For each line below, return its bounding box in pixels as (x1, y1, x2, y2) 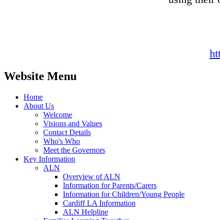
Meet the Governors (43, 145, 105, 154)
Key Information (24, 154, 75, 163)
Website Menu (4, 69, 77, 82)
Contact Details (43, 128, 91, 137)
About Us (24, 101, 54, 110)
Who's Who (43, 137, 80, 145)
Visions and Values (43, 119, 102, 128)
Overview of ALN (63, 172, 120, 181)
